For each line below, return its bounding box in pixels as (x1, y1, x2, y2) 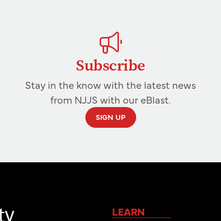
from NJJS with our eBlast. (50, 93, 171, 107)
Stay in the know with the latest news (25, 78, 196, 92)
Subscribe (76, 55, 145, 76)
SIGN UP (95, 111, 126, 122)
